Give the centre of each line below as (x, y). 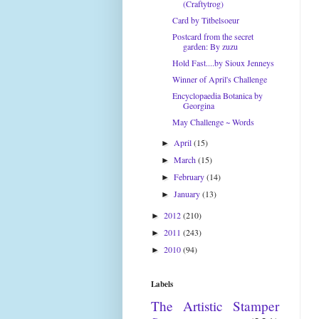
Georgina (198, 105)
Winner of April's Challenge (219, 79)
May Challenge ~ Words (213, 122)
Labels (162, 284)
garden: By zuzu (210, 46)
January (188, 194)
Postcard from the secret (213, 36)
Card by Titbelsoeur (205, 20)
